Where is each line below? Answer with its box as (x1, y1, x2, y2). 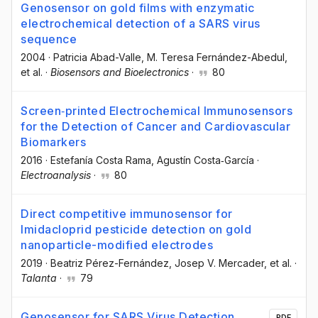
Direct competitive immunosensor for (21, 206, 233, 221)
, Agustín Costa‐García (151, 153, 254, 166)
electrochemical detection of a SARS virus (21, 16, 261, 31)
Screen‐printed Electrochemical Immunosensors (21, 103, 292, 118)
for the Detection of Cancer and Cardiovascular (21, 119, 290, 133)
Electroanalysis (21, 168, 91, 181)
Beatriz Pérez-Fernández (50, 256, 169, 269)
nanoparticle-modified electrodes (21, 237, 213, 252)
